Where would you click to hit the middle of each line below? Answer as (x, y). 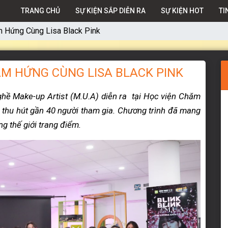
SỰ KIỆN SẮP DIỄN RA (111, 11)
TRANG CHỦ (41, 11)
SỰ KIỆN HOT (182, 11)
